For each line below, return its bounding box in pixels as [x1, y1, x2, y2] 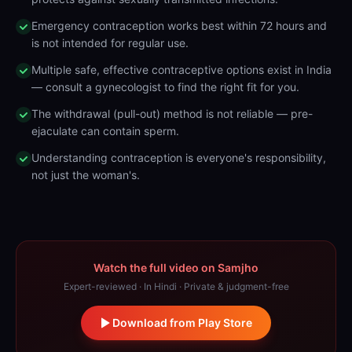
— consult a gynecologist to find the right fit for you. [31, 80, 299, 93]
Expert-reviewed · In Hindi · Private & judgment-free [63, 280, 289, 292]
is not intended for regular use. [31, 36, 189, 49]
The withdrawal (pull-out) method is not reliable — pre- [31, 107, 313, 120]
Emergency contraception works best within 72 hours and [31, 19, 327, 32]
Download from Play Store [112, 316, 252, 329]
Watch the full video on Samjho [93, 261, 258, 274]
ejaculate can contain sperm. [31, 124, 179, 137]
